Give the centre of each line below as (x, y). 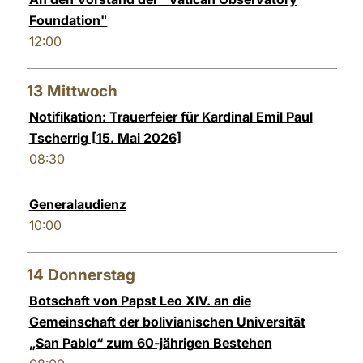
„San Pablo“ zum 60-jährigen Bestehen (150, 343)
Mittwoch (82, 91)
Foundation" (68, 20)
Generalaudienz (77, 204)
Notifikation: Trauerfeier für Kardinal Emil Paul (171, 117)
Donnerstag (91, 275)
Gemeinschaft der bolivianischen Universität (167, 322)
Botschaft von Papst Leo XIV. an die (140, 301)
